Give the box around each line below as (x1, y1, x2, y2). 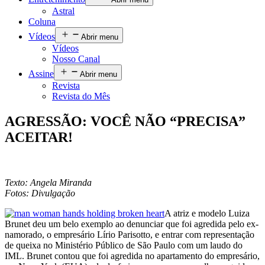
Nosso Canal (52, 54, 100, 64)
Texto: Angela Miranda (5, 177, 94, 188)
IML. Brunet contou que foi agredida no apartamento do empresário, (5, 250, 260, 261)
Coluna (28, 17, 56, 27)
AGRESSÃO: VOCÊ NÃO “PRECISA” (5, 113, 245, 129)
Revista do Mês (52, 91, 110, 101)
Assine (28, 69, 54, 79)
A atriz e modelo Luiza (164, 208, 250, 218)
